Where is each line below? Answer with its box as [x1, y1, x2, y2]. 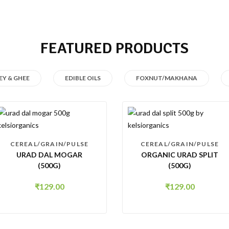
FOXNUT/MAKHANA [136, 74, 197, 82]
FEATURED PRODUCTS [40, 39, 189, 58]
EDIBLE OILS [65, 74, 101, 82]
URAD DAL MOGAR [16, 150, 82, 159]
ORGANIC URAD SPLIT [141, 150, 218, 159]
